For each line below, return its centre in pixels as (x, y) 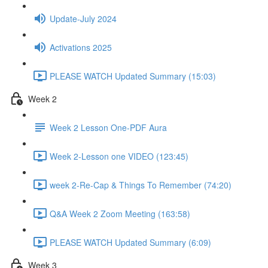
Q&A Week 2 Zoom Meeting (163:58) (120, 213)
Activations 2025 (81, 47)
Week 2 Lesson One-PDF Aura (108, 127)
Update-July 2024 (83, 18)
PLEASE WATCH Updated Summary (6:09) (130, 242)
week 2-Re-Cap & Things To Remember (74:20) (141, 185)
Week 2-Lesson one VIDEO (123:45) (119, 156)
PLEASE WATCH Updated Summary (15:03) (133, 76)
